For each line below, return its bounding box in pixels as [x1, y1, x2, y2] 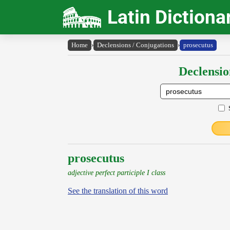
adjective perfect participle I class [68, 168, 165, 177]
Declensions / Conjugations [97, 41, 174, 49]
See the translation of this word [68, 186, 168, 195]
